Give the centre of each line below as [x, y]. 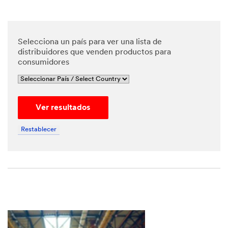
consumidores [44, 63]
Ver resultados [63, 108]
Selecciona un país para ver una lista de [90, 42]
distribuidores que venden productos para [94, 53]
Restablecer [39, 130]
